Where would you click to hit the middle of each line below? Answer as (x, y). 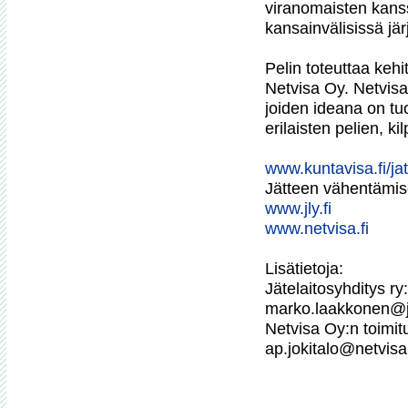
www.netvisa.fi (317, 229)
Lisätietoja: (304, 269)
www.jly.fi (298, 209)
